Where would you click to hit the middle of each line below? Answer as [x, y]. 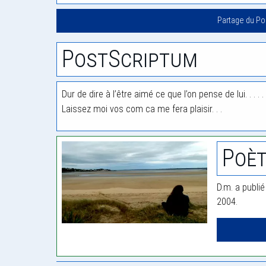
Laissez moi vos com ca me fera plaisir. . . [142, 109]
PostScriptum [130, 59]
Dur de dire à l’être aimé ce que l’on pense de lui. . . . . [163, 94]
